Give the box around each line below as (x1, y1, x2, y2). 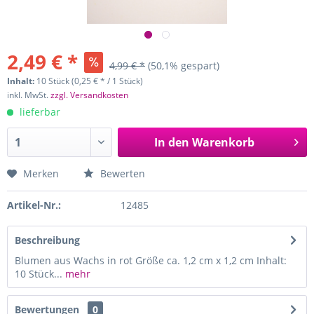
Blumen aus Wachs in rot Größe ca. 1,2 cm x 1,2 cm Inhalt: (15, 254, 287, 267)
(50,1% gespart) (148, 59, 219, 72)
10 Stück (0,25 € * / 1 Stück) (36, 75, 143, 87)
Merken (23, 167, 59, 180)
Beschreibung (15, 233, 80, 247)
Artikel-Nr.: (7, 198, 61, 212)
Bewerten (97, 167, 145, 180)
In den (153, 135, 189, 150)
